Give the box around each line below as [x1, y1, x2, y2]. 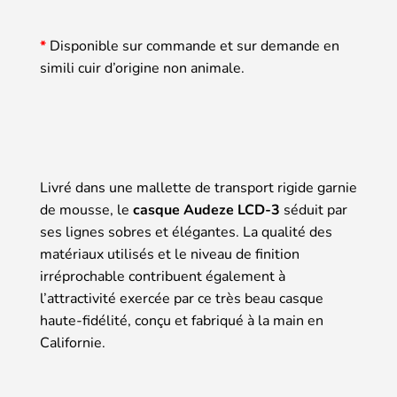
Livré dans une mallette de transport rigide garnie [40, 177, 357, 198]
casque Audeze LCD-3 [133, 199, 280, 220]
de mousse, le [40, 199, 133, 220]
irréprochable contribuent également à [40, 266, 285, 286]
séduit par [280, 199, 347, 220]
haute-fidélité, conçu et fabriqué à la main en [40, 310, 323, 331]
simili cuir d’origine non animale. [40, 58, 245, 78]
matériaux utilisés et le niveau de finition [40, 244, 300, 264]
